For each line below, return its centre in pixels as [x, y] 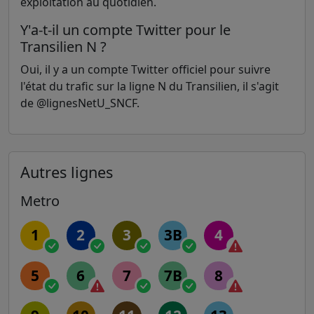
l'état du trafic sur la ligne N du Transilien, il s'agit [150, 86]
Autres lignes [67, 172]
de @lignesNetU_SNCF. [80, 103]
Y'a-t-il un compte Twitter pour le [125, 30]
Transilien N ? [63, 47]
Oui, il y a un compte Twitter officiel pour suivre [145, 69]
